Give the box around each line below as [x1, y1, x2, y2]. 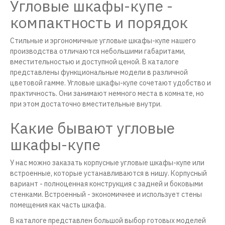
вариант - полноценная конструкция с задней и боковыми [10, 179, 203, 188]
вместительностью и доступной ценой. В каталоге [10, 57, 179, 66]
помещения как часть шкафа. [10, 200, 106, 209]
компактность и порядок [10, 13, 188, 32]
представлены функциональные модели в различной [10, 68, 188, 77]
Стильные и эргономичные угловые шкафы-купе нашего [10, 36, 196, 45]
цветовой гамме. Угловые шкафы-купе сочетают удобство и [10, 78, 211, 87]
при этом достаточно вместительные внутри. [10, 99, 162, 108]
